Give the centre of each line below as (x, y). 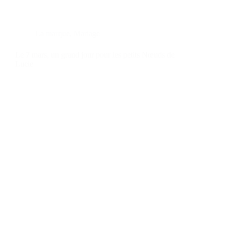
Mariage (87, 33)
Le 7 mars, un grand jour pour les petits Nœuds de (95, 54)
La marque (52, 33)
